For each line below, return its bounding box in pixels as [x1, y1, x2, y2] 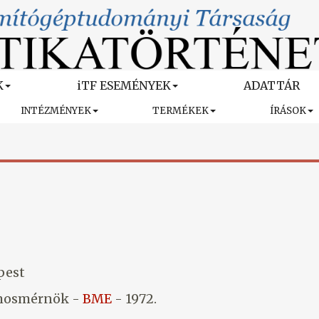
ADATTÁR [243, 78, 300, 93]
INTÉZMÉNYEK [21, 105, 91, 117]
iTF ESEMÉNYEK [76, 78, 171, 93]
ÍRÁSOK [270, 105, 306, 117]
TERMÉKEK [152, 105, 209, 117]
